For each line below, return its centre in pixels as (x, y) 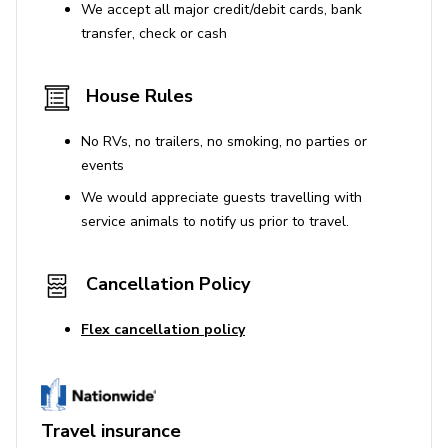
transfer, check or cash (154, 34)
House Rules (137, 96)
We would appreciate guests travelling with (221, 198)
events (102, 166)
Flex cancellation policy (163, 330)
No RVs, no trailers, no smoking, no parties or (224, 142)
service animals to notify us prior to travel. (215, 222)
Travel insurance (111, 431)
